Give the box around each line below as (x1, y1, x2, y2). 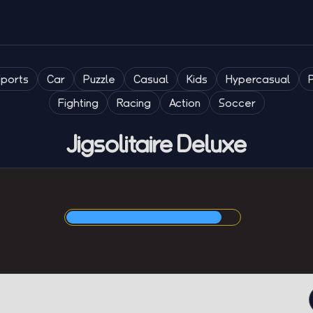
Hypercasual (226, 74, 290, 84)
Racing (116, 98, 151, 108)
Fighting (57, 98, 99, 108)
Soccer (218, 98, 256, 108)
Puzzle (83, 74, 115, 84)
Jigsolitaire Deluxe (66, 133, 247, 154)
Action (168, 98, 201, 108)
